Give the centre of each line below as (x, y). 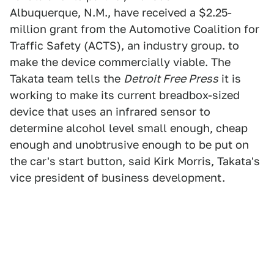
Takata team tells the (67, 79)
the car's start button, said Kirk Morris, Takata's (135, 161)
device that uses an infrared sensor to (110, 112)
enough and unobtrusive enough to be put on (129, 145)
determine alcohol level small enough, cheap (129, 128)
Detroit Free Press (171, 79)
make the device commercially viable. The (120, 62)
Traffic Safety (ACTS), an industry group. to (124, 46)
